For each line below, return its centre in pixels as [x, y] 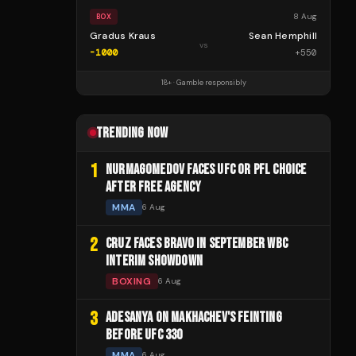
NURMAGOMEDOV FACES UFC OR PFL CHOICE [206, 169]
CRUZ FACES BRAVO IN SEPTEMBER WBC [197, 243]
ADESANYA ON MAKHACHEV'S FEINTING [194, 317]
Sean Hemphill [282, 35]
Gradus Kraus [123, 35]
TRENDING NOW [132, 133]
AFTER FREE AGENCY [154, 187]
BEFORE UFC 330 [144, 335]
